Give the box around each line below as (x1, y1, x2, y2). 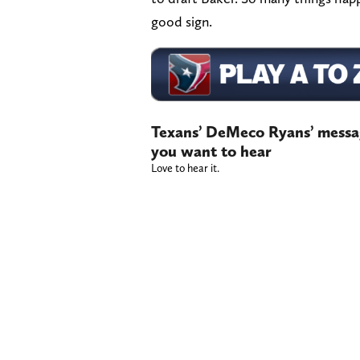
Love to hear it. (151, 162, 219, 175)
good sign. (151, 13, 212, 31)
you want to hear (151, 141, 272, 162)
